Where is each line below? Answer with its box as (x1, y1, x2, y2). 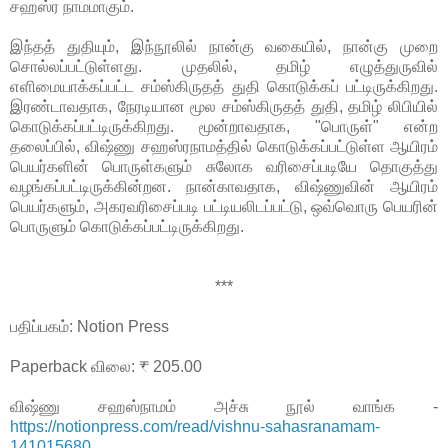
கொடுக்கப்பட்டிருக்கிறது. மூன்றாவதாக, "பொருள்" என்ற (10, 118, 438, 136)
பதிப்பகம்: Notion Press (10, 318, 169, 336)
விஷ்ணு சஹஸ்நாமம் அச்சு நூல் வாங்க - (10, 398, 438, 416)
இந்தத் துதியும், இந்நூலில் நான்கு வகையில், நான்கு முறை (10, 38, 438, 56)
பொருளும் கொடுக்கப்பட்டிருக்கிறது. (10, 218, 244, 236)
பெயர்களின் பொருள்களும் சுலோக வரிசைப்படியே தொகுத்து (10, 158, 438, 176)
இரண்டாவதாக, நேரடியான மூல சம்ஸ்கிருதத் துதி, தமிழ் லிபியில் (10, 98, 438, 116)
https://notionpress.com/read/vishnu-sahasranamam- (10, 418, 380, 436)
